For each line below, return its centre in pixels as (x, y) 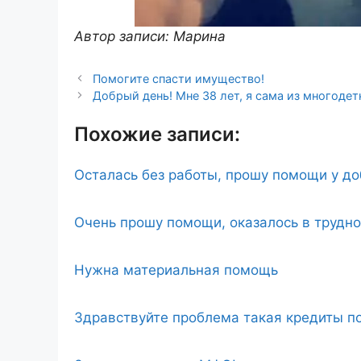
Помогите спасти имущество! (179, 78)
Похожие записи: (157, 134)
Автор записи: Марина (150, 36)
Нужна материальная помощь (176, 270)
